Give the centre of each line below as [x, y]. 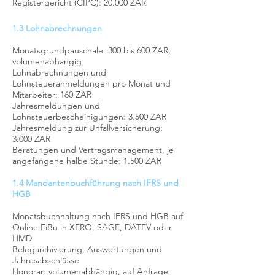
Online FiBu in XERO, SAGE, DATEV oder [92, 227]
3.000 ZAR [31, 139]
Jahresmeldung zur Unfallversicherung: [87, 128]
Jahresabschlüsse [46, 260]
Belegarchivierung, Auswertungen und [87, 249]
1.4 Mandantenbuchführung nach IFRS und [95, 183]
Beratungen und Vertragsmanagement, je [93, 150]
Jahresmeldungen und [56, 106]
